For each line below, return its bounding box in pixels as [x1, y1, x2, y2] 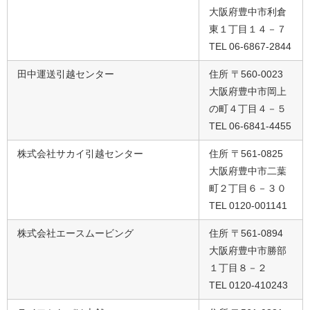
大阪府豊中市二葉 [209, 165, 286, 176]
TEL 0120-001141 [209, 199, 287, 211]
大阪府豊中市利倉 [209, 6, 286, 17]
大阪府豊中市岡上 [209, 85, 286, 97]
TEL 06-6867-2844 [209, 40, 291, 52]
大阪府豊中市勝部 [209, 244, 286, 256]
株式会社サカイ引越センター [17, 147, 143, 159]
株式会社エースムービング [17, 227, 134, 239]
